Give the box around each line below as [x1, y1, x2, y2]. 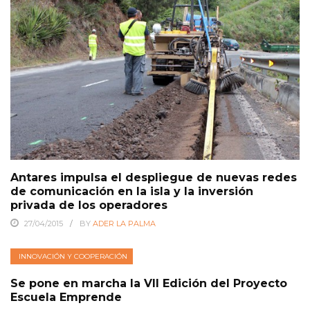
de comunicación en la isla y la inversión [10, 185, 253, 199]
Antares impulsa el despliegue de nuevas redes [10, 171, 297, 185]
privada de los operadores [10, 199, 167, 212]
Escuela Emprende [10, 291, 122, 304]
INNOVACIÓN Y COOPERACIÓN [19, 252, 127, 262]
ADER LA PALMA [93, 219, 156, 229]
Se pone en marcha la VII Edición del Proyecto [10, 277, 287, 291]
